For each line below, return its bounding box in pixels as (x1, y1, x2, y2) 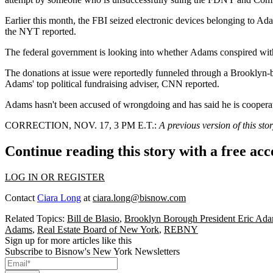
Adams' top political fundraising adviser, (5, 78, 161, 89)
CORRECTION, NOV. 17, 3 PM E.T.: (5, 119, 157, 130)
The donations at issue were (5, 67, 114, 78)
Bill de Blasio (67, 213, 119, 224)
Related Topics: (5, 213, 67, 224)
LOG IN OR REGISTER (5, 171, 105, 182)
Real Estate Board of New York (37, 224, 159, 235)
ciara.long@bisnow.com (93, 192, 186, 203)
